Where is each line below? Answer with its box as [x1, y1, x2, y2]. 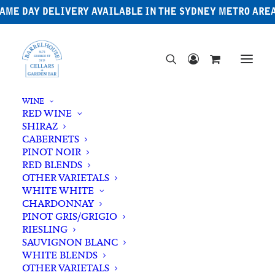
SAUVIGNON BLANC [22, 236, 118, 249]
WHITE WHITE [22, 184, 94, 197]
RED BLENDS [22, 158, 82, 171]
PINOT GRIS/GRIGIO [22, 210, 117, 223]
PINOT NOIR [22, 145, 81, 158]
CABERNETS [22, 133, 79, 145]
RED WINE [22, 107, 72, 120]
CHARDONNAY [22, 197, 94, 210]
